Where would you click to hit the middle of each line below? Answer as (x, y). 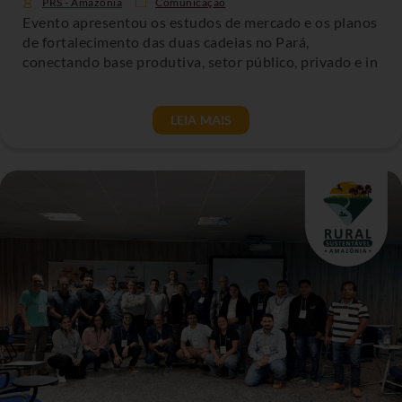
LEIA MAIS (201, 120)
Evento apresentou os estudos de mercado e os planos (200, 22)
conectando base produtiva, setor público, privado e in (200, 61)
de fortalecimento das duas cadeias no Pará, (166, 42)
